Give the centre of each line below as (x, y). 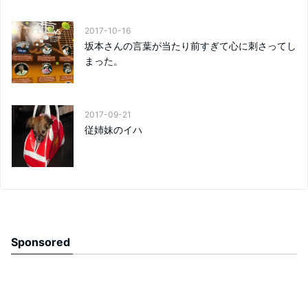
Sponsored (41, 242)
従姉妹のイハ (113, 130)
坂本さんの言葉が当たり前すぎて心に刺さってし (190, 46)
